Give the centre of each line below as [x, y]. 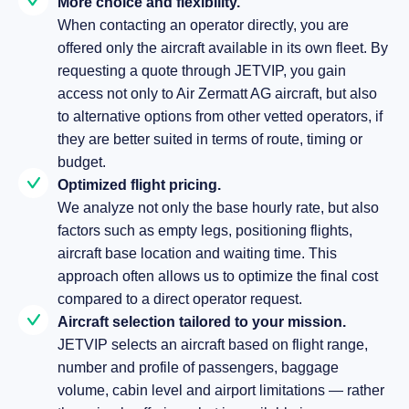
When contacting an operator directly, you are [203, 25]
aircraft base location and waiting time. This [197, 253]
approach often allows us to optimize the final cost [218, 276]
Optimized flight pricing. [139, 185]
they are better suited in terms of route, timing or [210, 139]
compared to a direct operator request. [180, 299]
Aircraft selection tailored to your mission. [202, 322]
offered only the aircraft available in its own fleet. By [223, 48]
